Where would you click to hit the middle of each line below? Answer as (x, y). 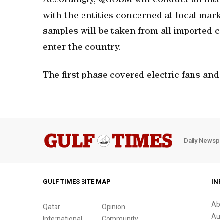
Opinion (113, 207)
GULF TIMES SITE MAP (77, 181)
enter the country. (82, 48)
